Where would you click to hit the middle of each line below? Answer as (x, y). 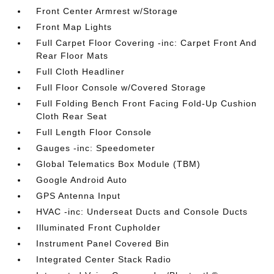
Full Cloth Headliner (81, 72)
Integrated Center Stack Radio (104, 259)
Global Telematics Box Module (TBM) (119, 164)
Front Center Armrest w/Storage (107, 11)
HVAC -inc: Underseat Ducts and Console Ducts (142, 212)
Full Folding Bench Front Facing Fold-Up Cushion (147, 103)
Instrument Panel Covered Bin (103, 243)
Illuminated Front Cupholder (99, 228)
